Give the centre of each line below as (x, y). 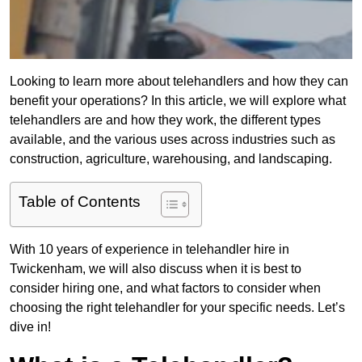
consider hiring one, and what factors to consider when (165, 288)
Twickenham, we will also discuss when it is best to (156, 269)
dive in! (30, 327)
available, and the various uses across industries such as (173, 140)
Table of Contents (80, 202)
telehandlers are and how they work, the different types (165, 120)
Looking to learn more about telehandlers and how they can (179, 82)
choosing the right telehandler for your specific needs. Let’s (177, 308)
